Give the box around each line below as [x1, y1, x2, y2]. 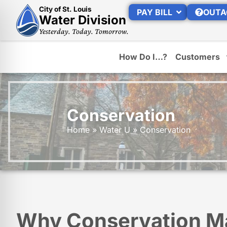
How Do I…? [119, 52, 167, 62]
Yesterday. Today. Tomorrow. [39, 27, 129, 35]
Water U [99, 125, 130, 135]
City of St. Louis [39, 5, 92, 13]
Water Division [39, 13, 126, 27]
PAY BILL [136, 7, 172, 17]
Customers [175, 52, 220, 62]
